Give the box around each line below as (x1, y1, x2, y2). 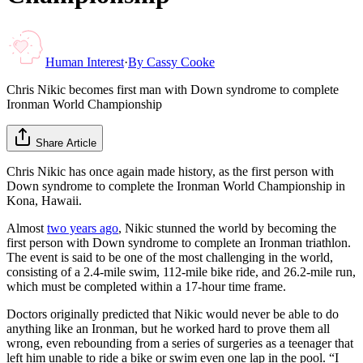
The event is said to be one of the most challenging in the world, (6, 250, 333, 264)
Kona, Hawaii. (6, 193, 82, 207)
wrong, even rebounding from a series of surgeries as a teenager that (6, 335, 353, 350)
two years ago (47, 220, 118, 235)
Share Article (36, 136, 96, 149)
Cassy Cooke (147, 54, 215, 69)
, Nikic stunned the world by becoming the (118, 220, 336, 235)
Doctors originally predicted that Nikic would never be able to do (6, 306, 339, 321)
